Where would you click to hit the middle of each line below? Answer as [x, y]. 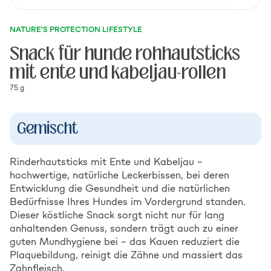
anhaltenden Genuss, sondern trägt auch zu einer [124, 228]
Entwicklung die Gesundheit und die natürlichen [120, 188]
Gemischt [47, 129]
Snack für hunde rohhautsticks [125, 54]
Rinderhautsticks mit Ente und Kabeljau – [106, 162]
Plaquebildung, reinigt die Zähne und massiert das [126, 255]
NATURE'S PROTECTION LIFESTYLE [76, 29]
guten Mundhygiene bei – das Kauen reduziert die [125, 241]
